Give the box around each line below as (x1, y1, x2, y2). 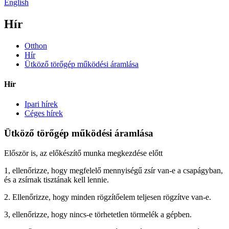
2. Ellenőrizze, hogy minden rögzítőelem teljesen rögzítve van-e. (4, 192, 211, 201)
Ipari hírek (25, 100, 58, 109)
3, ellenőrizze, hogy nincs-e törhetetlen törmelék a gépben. (4, 210, 192, 219)
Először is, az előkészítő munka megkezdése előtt (4, 148, 163, 157)
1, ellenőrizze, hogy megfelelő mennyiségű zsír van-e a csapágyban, (4, 166, 223, 175)
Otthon (25, 41, 47, 50)
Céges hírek (25, 109, 63, 118)
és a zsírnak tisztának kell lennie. (4, 175, 109, 184)
